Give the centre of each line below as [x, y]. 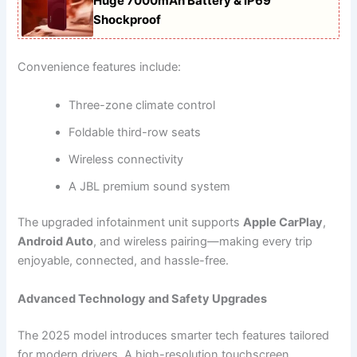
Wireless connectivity [126, 159]
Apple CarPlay [283, 223]
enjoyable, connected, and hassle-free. [124, 261]
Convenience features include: [100, 67]
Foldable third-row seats [135, 132]
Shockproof [127, 19]
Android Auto [56, 242]
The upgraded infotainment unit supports [131, 223]
